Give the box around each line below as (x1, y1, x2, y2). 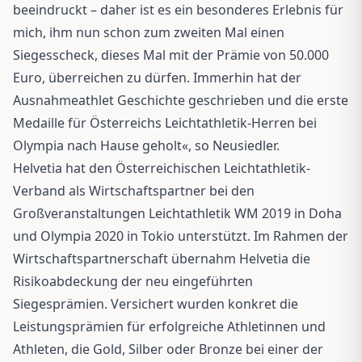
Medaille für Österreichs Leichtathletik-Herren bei (13, 113, 317, 132)
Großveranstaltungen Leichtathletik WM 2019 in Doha (13, 204, 342, 222)
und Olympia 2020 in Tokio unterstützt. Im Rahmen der (13, 226, 348, 245)
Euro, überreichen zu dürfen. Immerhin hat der (13, 68, 301, 86)
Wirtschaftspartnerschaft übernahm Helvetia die (13, 249, 310, 267)
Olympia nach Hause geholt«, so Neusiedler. (13, 136, 280, 154)
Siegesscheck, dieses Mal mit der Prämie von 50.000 (13, 45, 329, 64)
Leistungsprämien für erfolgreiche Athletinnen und (13, 317, 326, 335)
